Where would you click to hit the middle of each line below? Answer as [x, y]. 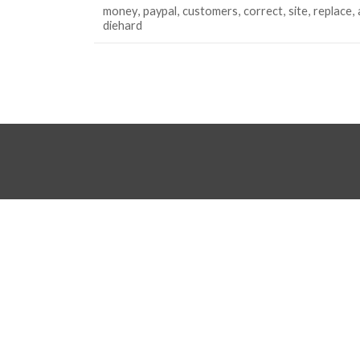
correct [263, 10]
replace [333, 10]
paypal [160, 10]
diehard [123, 25]
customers [210, 10]
